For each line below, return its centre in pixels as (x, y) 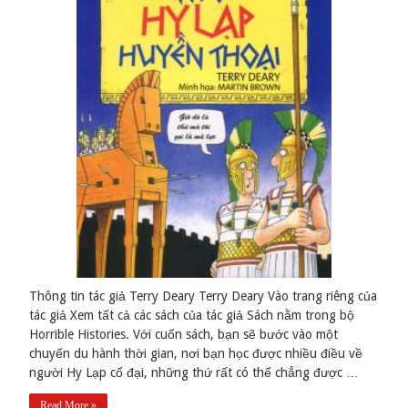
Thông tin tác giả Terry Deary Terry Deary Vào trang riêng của (204, 296)
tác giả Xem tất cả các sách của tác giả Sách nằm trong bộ (192, 316)
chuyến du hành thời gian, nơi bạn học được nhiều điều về (196, 354)
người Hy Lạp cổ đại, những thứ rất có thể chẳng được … (194, 373)
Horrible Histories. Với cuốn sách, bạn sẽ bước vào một (184, 335)
